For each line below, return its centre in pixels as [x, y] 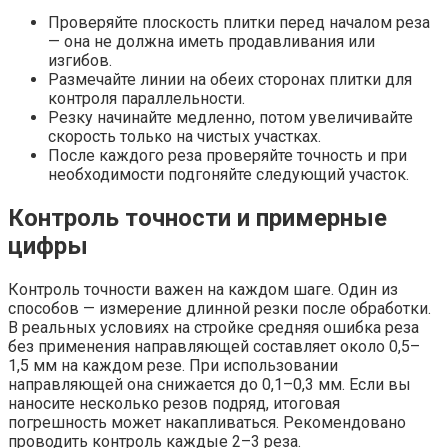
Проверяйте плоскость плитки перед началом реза [239, 23]
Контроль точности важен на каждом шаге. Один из [203, 290]
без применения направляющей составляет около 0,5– [214, 347]
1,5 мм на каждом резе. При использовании [173, 366]
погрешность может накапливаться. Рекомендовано [207, 423]
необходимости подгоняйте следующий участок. [228, 175]
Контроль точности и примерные [197, 218]
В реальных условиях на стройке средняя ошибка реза [213, 328]
